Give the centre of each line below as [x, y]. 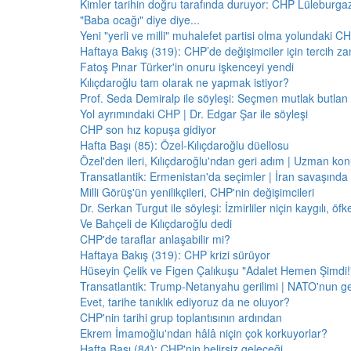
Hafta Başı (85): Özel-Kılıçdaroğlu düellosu [185, 145]
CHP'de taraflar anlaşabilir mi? [155, 239]
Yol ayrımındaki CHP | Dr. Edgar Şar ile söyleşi [194, 114]
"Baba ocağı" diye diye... [140, 20]
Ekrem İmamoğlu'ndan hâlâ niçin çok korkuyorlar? [204, 333]
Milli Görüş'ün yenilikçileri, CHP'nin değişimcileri [197, 192]
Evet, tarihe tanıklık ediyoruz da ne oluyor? [185, 302]
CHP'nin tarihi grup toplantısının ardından [181, 317]
